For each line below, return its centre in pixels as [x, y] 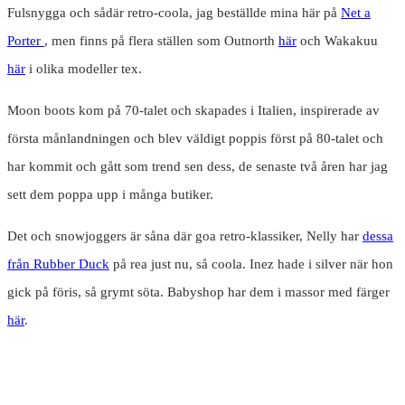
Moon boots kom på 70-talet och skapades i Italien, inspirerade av [193, 111]
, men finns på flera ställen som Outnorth [161, 41]
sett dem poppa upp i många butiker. [110, 195]
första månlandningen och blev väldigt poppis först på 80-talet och [195, 139]
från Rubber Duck [58, 264]
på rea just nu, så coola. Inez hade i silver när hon [251, 264]
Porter [26, 41]
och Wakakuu [337, 41]
